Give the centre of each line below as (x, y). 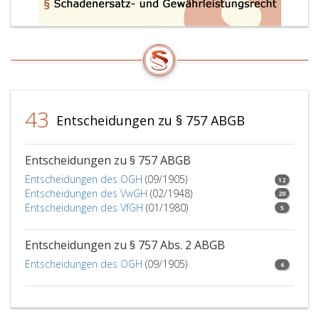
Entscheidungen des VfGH (84, 208)
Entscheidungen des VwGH (86, 193)
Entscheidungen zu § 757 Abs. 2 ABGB (125, 245)
